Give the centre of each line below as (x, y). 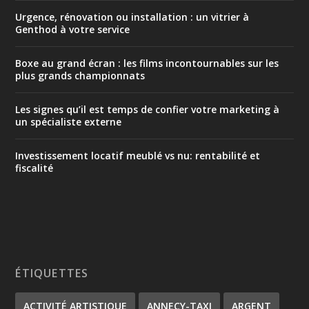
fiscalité (34, 168)
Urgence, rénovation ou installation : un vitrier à (132, 17)
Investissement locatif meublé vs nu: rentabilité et (138, 155)
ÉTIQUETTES (52, 273)
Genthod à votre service (73, 29)
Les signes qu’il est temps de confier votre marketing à (148, 109)
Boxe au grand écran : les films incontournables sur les (147, 63)
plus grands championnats (80, 75)
